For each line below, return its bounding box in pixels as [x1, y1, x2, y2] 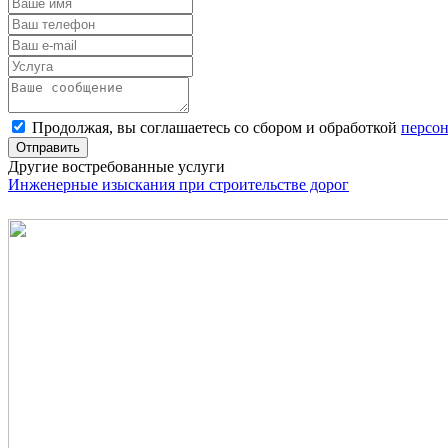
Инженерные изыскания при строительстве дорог [8, 175, 349, 193]
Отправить [16, 139, 80, 155]
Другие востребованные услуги [8, 157, 225, 175]
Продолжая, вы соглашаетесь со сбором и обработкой [32, 118, 401, 136]
